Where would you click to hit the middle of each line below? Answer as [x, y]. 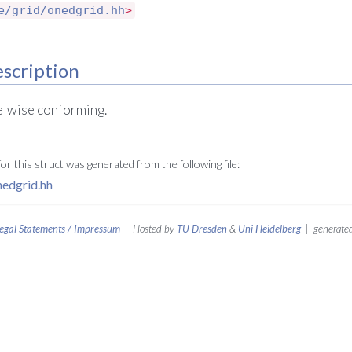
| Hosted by [148, 228]
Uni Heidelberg [269, 228]
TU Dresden [202, 228]
